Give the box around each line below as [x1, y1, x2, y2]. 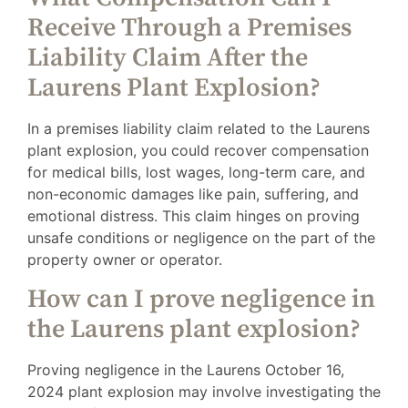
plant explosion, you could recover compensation [27, 141, 369, 160]
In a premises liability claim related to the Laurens [27, 119, 370, 138]
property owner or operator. [27, 250, 222, 270]
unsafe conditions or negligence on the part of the [27, 229, 375, 248]
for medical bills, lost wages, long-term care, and [27, 163, 365, 182]
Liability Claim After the [27, 42, 308, 75]
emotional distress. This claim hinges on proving [27, 207, 360, 226]
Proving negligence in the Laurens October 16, [27, 360, 344, 379]
